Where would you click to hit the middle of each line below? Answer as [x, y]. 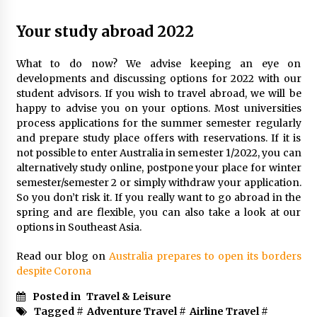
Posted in [57, 296]
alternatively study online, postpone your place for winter [158, 167]
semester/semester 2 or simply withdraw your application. [158, 182]
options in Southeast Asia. [79, 227]
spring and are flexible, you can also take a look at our [158, 212]
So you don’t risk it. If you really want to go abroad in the [158, 197]
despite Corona [53, 271]
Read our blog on [62, 256]
